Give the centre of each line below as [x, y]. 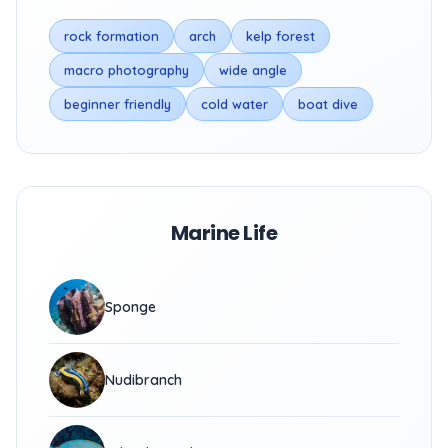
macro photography [126, 70]
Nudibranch [143, 380]
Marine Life [224, 233]
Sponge [130, 307]
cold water [234, 104]
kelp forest [280, 36]
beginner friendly [117, 104]
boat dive [328, 104]
